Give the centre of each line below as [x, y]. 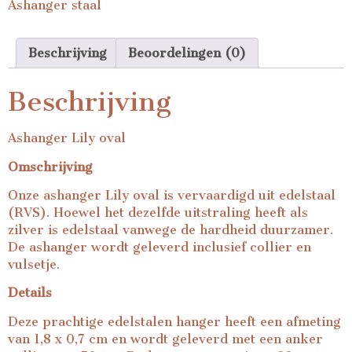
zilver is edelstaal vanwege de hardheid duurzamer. [170, 230]
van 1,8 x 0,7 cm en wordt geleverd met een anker [165, 339]
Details [30, 293]
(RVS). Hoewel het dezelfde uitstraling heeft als [158, 213]
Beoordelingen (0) [187, 53]
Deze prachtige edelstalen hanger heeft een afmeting [174, 321]
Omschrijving [50, 167]
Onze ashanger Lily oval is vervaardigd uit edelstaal [172, 196]
